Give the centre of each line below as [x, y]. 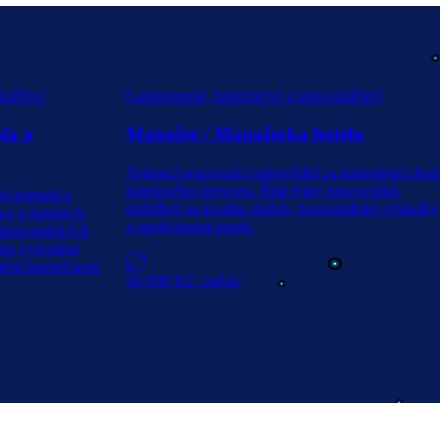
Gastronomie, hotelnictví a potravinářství [254, 95]
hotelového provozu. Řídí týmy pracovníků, [264, 191]
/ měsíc [219, 281]
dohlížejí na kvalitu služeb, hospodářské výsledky [282, 209]
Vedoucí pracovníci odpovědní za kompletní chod [282, 173]
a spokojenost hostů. [190, 227]
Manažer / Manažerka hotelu [245, 134]
